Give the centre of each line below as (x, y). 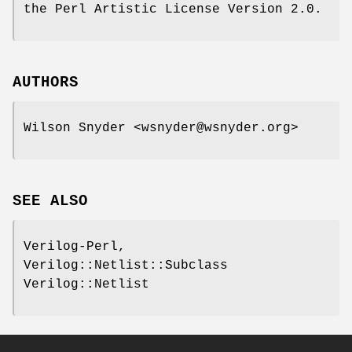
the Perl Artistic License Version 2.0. (173, 9)
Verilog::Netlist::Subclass (126, 265)
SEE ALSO (50, 201)
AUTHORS (46, 82)
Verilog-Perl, (75, 246)
